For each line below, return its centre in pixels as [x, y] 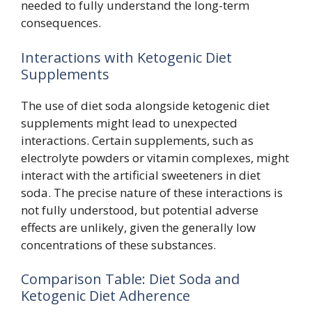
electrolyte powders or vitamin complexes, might [155, 157]
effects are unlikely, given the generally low [138, 227]
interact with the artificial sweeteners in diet [141, 175]
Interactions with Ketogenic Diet [126, 57]
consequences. [61, 23]
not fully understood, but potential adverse [140, 210]
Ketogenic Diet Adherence [106, 296]
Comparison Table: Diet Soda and [130, 279]
